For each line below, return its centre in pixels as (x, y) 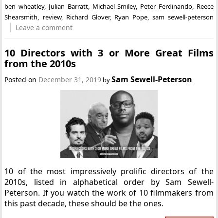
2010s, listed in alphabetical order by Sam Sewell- (109, 182)
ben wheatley (25, 6)
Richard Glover (88, 17)
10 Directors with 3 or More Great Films (109, 53)
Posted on (22, 80)
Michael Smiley (114, 6)
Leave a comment (44, 27)
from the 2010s (40, 64)
